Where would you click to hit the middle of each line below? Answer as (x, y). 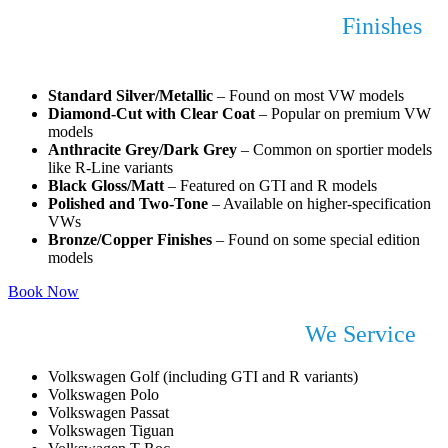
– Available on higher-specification (319, 204)
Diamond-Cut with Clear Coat (151, 114)
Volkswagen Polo (103, 394)
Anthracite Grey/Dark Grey (142, 150)
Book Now (43, 292)
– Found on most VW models (308, 96)
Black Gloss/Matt (106, 186)
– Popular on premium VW (343, 114)
